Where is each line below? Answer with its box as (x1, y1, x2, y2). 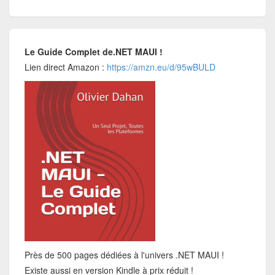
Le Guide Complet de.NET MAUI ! (25, 45, 166, 58)
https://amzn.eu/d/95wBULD (104, 61, 216, 74)
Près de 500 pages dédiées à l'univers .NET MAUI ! (25, 249, 225, 261)
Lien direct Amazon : (25, 61, 105, 74)
